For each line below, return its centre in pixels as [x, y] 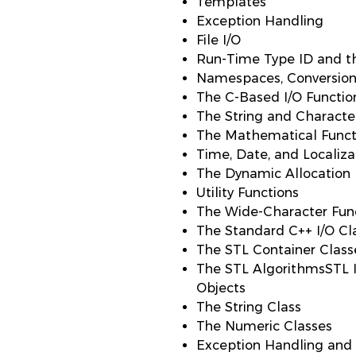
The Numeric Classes [264, 326]
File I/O [219, 40]
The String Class [249, 307]
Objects [221, 288]
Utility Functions [248, 193]
